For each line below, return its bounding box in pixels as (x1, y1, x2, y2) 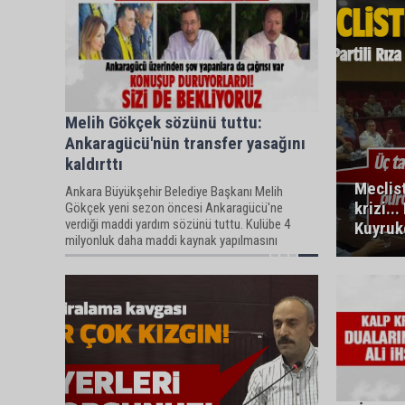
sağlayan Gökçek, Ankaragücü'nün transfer (65, 248, 288, 265)
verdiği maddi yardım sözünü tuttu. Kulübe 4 (65, 215, 290, 232)
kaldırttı (65, 153, 123, 174)
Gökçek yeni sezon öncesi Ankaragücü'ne (65, 199, 283, 216)
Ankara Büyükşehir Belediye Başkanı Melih (65, 183, 283, 200)
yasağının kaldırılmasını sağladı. (65, 264, 227, 281)
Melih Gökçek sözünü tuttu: (65, 111, 262, 133)
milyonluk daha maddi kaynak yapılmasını (65, 231, 278, 249)
